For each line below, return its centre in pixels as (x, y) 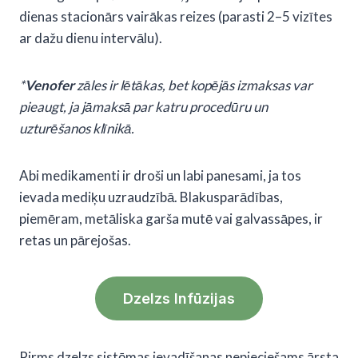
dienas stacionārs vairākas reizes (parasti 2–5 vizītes (176, 16)
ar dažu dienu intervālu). (91, 38)
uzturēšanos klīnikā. (77, 128)
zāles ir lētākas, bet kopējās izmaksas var (193, 85)
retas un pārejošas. (75, 240)
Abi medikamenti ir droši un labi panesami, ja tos (160, 175)
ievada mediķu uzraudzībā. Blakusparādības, (151, 197)
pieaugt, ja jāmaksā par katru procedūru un (143, 106)
